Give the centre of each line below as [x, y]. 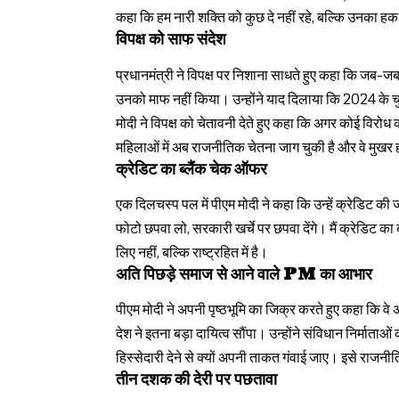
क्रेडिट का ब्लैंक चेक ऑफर [191, 169]
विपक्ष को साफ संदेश [171, 40]
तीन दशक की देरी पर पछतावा [196, 380]
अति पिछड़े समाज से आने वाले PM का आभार [244, 275]
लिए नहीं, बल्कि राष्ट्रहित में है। [192, 253]
